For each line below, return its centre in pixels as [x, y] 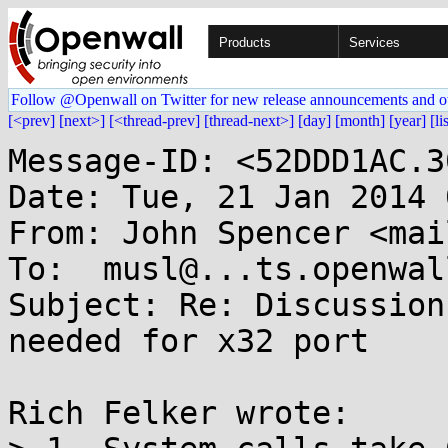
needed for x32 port [188, 341]
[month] [360, 120]
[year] [407, 120]
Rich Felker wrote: [179, 413]
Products [245, 42]
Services [374, 42]
